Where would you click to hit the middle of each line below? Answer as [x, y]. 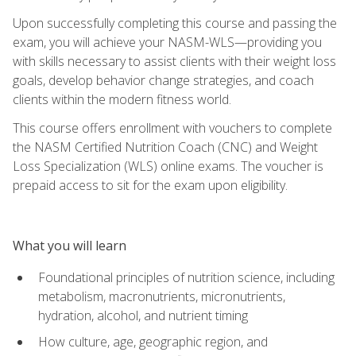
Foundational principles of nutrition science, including [186, 277]
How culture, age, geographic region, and [153, 341]
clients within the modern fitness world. [122, 99]
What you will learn [70, 245]
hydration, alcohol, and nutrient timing [143, 315]
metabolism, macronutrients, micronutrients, [162, 296]
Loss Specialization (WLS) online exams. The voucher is [168, 166]
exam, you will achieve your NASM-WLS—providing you [167, 42]
